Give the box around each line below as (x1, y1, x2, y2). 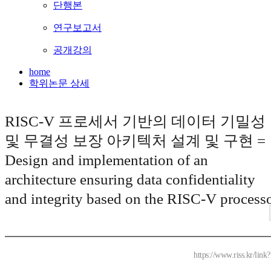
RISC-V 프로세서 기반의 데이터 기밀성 (5, 113, 266, 130)
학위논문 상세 (29, 78, 90, 89)
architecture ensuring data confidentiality (5, 171, 255, 188)
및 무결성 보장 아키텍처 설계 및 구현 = (5, 132, 266, 149)
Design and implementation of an (5, 152, 208, 169)
